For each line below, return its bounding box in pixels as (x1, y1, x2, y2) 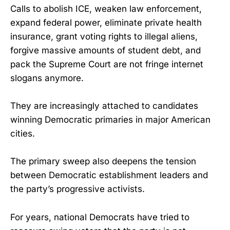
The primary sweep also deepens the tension (10, 156, 196, 167)
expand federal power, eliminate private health (10, 17, 202, 28)
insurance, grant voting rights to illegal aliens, (10, 31, 198, 42)
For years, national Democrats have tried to (10, 212, 189, 222)
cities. (10, 128, 35, 139)
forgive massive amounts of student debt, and (10, 45, 201, 56)
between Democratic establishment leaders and (10, 170, 208, 181)
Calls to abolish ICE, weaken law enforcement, (10, 4, 202, 14)
